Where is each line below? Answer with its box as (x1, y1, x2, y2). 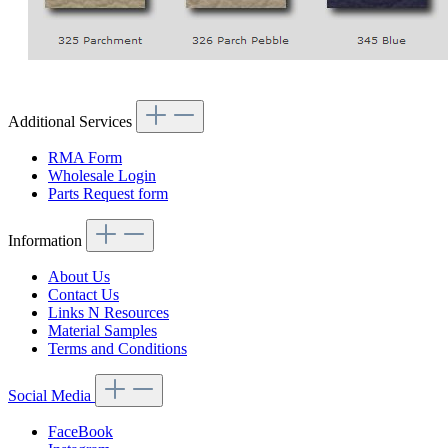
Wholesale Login (48, 167, 156, 184)
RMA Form (48, 149, 122, 166)
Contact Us (48, 286, 119, 303)
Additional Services (8, 113, 136, 130)
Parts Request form (48, 185, 168, 202)
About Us (48, 268, 110, 285)
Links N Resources (48, 304, 169, 321)
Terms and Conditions (48, 340, 187, 357)
